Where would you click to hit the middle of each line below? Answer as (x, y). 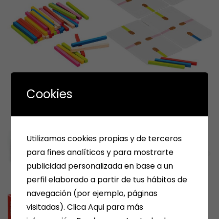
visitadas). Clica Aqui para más (85, 207)
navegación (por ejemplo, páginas (92, 193)
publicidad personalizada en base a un (100, 166)
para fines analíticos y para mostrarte (100, 152)
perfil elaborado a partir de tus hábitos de (107, 179)
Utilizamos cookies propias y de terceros (104, 138)
